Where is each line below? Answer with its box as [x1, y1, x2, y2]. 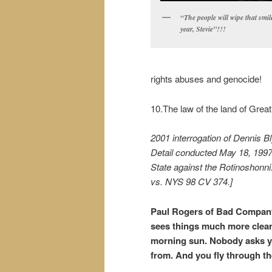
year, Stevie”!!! [180, 24, 226, 35]
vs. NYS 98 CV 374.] [151, 175, 235, 188]
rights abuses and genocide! [151, 72, 262, 86]
